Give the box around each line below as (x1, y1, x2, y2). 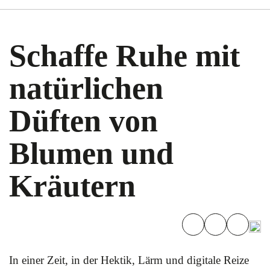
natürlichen (9, 71, 163, 105)
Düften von (9, 104, 158, 138)
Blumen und (9, 136, 174, 171)
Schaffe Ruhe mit (9, 39, 240, 73)
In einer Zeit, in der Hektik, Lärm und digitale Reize (9, 254, 249, 266)
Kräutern (9, 169, 136, 203)
